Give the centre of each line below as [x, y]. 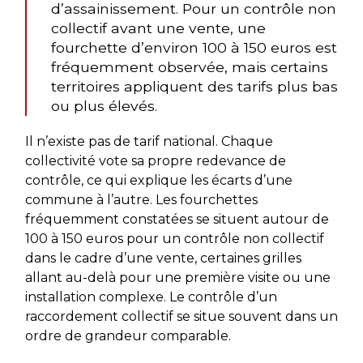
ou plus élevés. [104, 105]
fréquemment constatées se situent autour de [177, 219]
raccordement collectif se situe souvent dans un [181, 316]
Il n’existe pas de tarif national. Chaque [149, 141]
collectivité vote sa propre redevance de [155, 160]
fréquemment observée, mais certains [189, 66]
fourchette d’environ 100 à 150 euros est [194, 47]
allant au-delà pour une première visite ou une [177, 277]
